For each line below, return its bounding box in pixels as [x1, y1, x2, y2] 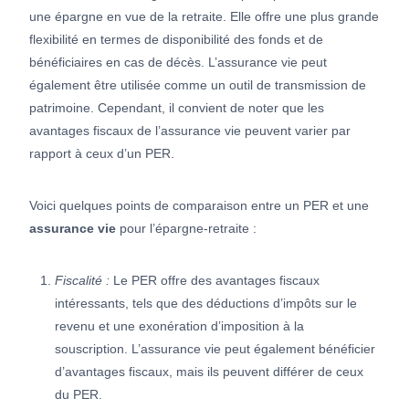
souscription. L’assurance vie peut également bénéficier [55, 341, 375, 356]
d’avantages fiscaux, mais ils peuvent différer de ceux [55, 363, 363, 379]
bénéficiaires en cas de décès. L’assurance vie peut [29, 54, 327, 69]
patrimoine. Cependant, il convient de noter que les [29, 100, 324, 115]
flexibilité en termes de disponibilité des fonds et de [29, 31, 323, 47]
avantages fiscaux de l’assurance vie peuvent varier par [29, 122, 351, 138]
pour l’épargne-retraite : [116, 220, 257, 236]
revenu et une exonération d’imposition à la [55, 318, 304, 333]
